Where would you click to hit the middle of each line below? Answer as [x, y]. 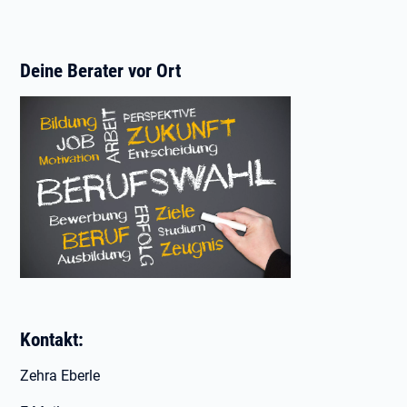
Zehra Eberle [60, 376]
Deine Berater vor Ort [101, 70]
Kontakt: [52, 339]
